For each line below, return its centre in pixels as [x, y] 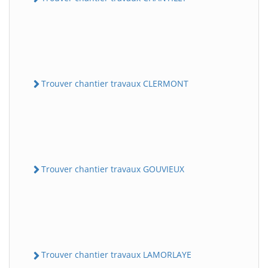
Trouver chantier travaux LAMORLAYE [116, 255]
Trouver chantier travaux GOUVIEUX [113, 169]
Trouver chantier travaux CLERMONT [115, 83]
